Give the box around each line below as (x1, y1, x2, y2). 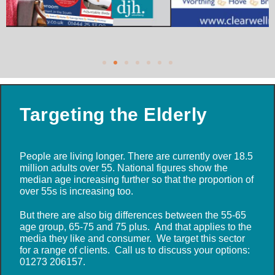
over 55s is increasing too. (20, 186, 133, 197)
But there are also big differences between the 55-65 (20, 210, 246, 221)
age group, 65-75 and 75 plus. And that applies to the (20, 222, 252, 233)
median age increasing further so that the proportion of (20, 174, 254, 185)
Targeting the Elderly (20, 104, 207, 125)
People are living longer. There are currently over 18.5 (20, 151, 253, 162)
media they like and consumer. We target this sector (20, 233, 245, 244)
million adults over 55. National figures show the (20, 163, 228, 174)
